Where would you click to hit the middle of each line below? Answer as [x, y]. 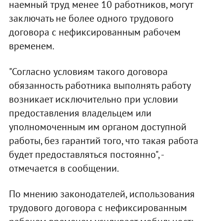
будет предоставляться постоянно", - [86, 155]
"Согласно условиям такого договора [88, 72]
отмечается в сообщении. [64, 168]
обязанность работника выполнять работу [99, 86]
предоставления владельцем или [80, 113]
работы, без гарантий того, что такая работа [103, 141]
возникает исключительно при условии [93, 99]
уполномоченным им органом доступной [97, 127]
